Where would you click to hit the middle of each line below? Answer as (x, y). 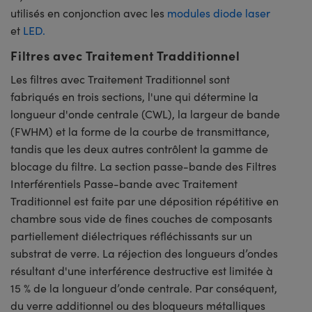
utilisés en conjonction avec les (89, 13)
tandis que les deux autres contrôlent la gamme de (139, 148)
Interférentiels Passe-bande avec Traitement (124, 183)
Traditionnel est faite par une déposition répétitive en (145, 201)
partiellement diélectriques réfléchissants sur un (131, 235)
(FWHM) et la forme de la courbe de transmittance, (140, 131)
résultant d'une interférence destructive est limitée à (142, 270)
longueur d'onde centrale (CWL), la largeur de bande (145, 114)
